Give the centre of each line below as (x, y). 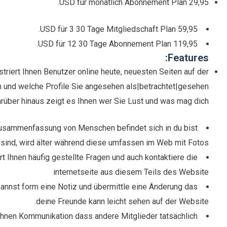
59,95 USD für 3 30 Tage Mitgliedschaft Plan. (188, 29)
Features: (188, 58)
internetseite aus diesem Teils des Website (131, 172)
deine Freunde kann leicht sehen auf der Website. (123, 202)
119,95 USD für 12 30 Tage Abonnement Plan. (186, 44)
